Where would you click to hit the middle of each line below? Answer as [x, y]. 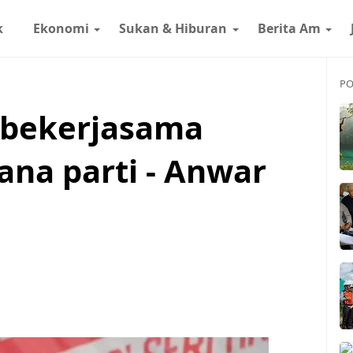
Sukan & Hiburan [173, 28]
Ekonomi [61, 28]
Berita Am [289, 28]
